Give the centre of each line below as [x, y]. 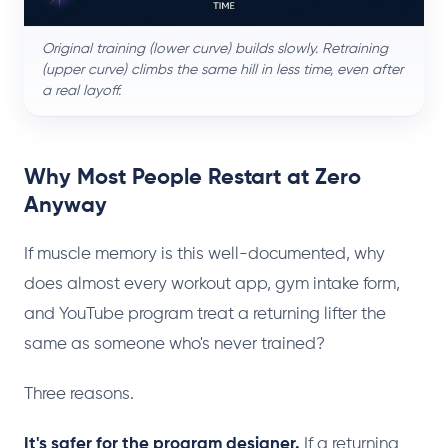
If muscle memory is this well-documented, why [204, 254]
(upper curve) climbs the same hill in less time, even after [222, 70]
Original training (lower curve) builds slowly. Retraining [215, 49]
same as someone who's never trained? [174, 344]
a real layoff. [81, 91]
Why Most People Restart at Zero [192, 178]
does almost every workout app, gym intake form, [212, 284]
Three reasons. [79, 394]
